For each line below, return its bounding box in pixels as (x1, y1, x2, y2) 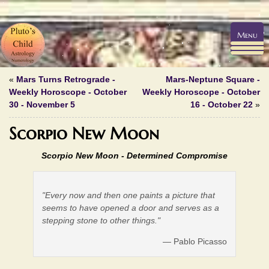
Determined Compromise (127, 151, 228, 161)
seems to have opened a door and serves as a (42, 202, 220, 213)
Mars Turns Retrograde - (16, 74, 115, 85)
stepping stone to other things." (42, 215, 161, 225)
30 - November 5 (9, 100, 75, 110)
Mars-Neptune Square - (166, 74, 260, 85)
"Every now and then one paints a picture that (42, 190, 216, 200)
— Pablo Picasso (162, 236, 227, 246)
